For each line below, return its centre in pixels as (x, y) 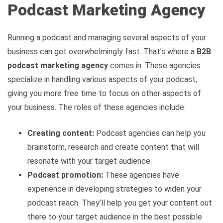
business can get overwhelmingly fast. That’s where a (102, 51)
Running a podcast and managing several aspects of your (107, 37)
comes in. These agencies (154, 65)
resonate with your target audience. (90, 161)
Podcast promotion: (65, 175)
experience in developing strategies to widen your (114, 189)
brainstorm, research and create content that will (113, 147)
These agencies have (141, 175)
